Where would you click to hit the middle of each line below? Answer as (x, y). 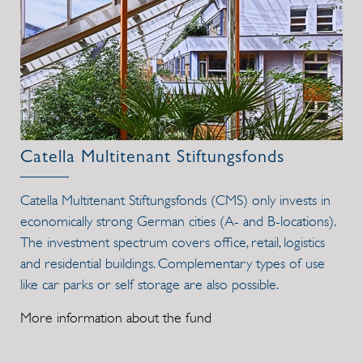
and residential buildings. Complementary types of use (173, 264)
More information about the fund (116, 318)
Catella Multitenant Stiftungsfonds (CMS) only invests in (175, 201)
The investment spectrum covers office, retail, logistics (173, 243)
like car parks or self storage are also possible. (149, 285)
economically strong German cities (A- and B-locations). (177, 222)
